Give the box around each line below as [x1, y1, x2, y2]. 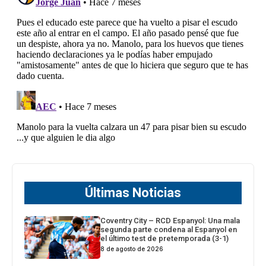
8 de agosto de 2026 [100, 245, 164, 253]
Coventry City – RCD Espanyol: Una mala [100, 216, 240, 226]
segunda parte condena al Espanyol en [100, 225, 237, 235]
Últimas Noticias [85, 185, 181, 201]
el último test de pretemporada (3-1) [100, 234, 229, 243]
